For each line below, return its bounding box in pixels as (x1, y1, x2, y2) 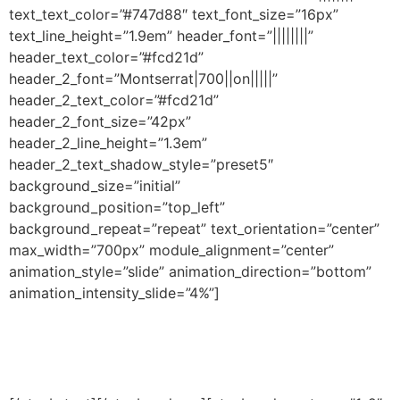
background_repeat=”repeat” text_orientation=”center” (9, 219, 379, 237)
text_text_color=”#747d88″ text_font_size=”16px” (9, 4, 338, 23)
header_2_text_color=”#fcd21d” (9, 90, 219, 109)
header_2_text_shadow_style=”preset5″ (9, 154, 273, 173)
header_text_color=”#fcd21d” (9, 47, 204, 66)
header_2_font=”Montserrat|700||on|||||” (9, 69, 278, 87)
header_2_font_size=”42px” (9, 112, 191, 130)
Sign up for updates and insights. (9, 360, 232, 379)
